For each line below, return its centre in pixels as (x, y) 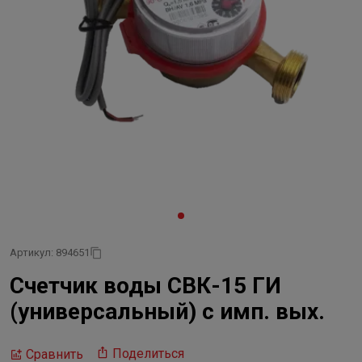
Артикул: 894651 (50, 253)
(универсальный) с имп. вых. (167, 311)
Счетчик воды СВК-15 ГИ (145, 286)
